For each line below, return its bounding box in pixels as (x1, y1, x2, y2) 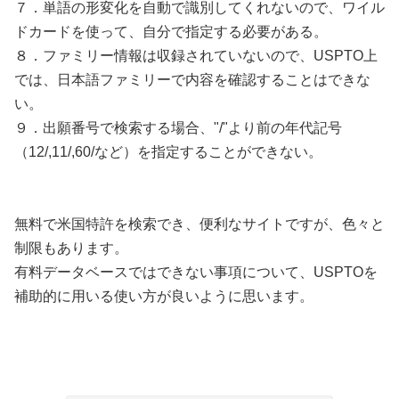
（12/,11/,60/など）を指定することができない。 (14, 144, 322, 159)
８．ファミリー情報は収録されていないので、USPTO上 (14, 48, 378, 63)
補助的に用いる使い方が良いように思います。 (14, 289, 313, 304)
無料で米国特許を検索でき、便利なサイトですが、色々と (14, 216, 385, 232)
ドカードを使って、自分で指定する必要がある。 (14, 24, 328, 39)
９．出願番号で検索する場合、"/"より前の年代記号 (14, 120, 342, 135)
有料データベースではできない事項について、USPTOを (14, 265, 378, 280)
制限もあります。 (14, 240, 128, 256)
